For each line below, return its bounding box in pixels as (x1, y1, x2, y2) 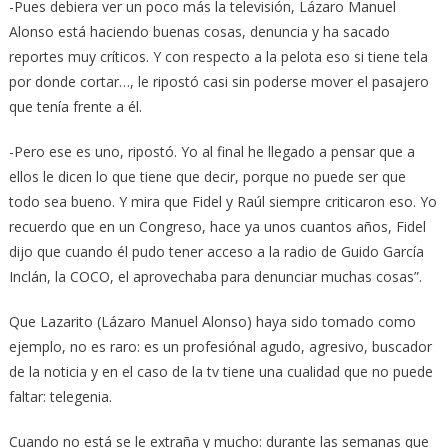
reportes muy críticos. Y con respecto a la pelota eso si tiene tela (8, 47, 428, 67)
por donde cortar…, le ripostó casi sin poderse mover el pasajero (8, 72, 429, 92)
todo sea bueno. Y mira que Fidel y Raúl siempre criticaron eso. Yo (8, 192, 437, 212)
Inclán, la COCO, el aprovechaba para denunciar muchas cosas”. (8, 267, 422, 287)
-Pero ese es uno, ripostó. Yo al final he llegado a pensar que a (8, 142, 415, 162)
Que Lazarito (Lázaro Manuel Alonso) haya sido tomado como (8, 312, 416, 332)
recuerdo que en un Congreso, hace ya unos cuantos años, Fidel (8, 217, 426, 237)
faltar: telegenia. (8, 387, 112, 407)
